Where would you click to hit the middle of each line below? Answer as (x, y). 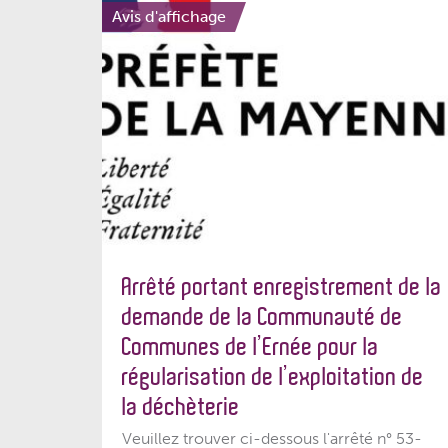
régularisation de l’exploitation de (273, 376)
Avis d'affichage (169, 16)
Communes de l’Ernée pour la (250, 346)
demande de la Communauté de (262, 316)
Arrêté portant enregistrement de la (282, 286)
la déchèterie (181, 406)
